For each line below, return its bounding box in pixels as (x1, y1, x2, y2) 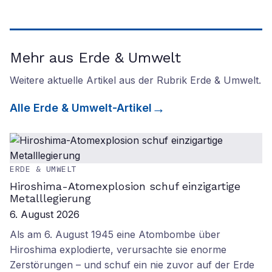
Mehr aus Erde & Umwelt (10, 49, 181, 66)
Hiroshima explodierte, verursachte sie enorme (10, 243, 226, 256)
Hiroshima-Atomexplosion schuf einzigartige (10, 180, 240, 192)
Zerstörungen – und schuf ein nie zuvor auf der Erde (10, 259, 254, 271)
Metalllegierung (10, 192, 91, 205)
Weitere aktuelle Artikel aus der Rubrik (10, 74, 190, 86)
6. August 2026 (10, 208, 80, 220)
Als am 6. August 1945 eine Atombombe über (10, 228, 220, 240)
